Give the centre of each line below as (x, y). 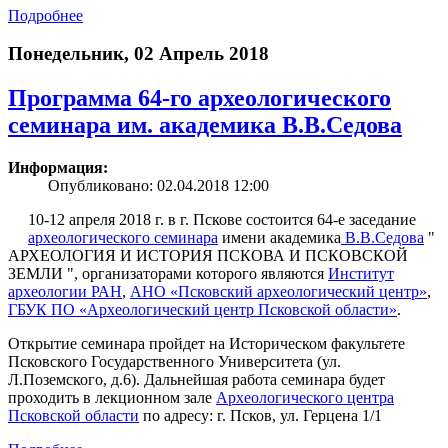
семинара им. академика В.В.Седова (205, 125)
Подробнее (45, 15)
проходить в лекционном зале (112, 398)
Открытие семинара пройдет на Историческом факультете (206, 344)
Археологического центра (305, 398)
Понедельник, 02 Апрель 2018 (138, 54)
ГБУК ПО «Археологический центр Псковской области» (202, 310)
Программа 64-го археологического (199, 98)
